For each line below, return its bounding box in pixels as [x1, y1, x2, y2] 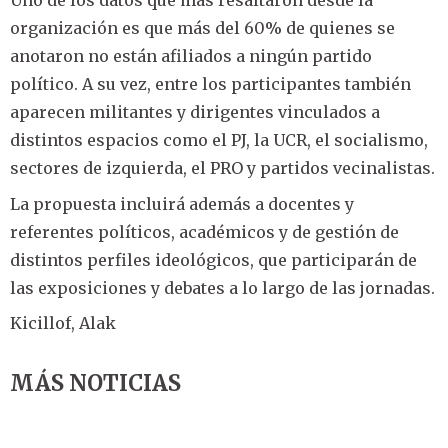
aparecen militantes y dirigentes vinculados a [10, 102, 380, 123]
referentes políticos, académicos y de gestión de [10, 221, 399, 242]
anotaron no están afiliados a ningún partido [10, 46, 372, 67]
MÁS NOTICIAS [10, 368, 181, 397]
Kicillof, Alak [10, 312, 116, 333]
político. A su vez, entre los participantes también [10, 74, 411, 95]
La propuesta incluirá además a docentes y [10, 193, 354, 214]
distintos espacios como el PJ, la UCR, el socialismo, [10, 130, 428, 151]
